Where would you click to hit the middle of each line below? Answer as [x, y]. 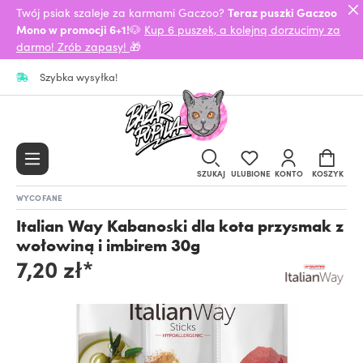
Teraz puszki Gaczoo [282, 12]
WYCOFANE [40, 197]
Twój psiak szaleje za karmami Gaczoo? [122, 12]
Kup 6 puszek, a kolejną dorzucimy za [242, 29]
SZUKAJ [211, 173]
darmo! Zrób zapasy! [73, 46]
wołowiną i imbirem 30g [108, 245]
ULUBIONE [251, 173]
